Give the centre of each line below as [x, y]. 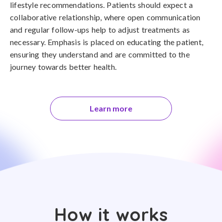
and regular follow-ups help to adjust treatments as [100, 29]
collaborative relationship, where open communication [105, 17]
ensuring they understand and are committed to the [100, 54]
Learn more [111, 108]
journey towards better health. [63, 67]
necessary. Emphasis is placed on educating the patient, [107, 42]
